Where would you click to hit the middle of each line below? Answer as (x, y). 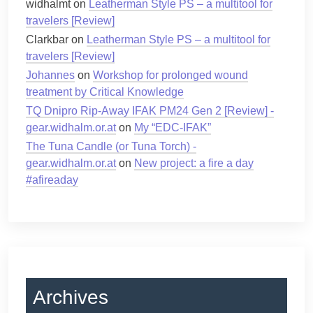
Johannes (50, 75)
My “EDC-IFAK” (173, 128)
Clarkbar (47, 40)
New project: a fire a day (194, 163)
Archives (71, 298)
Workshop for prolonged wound (170, 75)
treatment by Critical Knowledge (105, 92)
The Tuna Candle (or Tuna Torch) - (111, 147)
